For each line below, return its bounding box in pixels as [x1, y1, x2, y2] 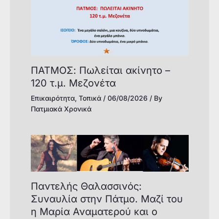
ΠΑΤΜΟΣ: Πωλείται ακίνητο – [30, 65, 170, 77]
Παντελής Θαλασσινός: [30, 180, 142, 193]
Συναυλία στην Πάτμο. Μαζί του [30, 193, 183, 205]
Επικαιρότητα [30, 94, 75, 103]
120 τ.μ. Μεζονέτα [30, 77, 116, 89]
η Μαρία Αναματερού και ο [30, 206, 157, 218]
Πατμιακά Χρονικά [30, 105, 91, 113]
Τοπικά [78, 94, 101, 103]
